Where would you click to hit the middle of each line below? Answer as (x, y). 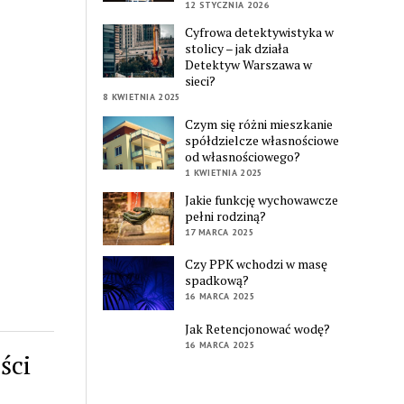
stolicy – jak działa (237, 49)
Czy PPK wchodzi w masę (257, 264)
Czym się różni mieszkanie (259, 124)
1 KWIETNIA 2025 (224, 173)
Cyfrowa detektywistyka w (260, 32)
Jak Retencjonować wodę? (258, 328)
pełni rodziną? (226, 216)
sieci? (201, 81)
